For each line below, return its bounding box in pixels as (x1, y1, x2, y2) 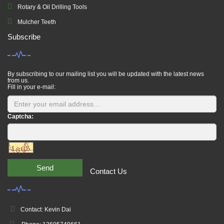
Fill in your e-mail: (7, 83, 55, 90)
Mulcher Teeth (17, 18, 56, 25)
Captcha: (7, 113, 33, 120)
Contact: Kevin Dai (17, 206, 71, 213)
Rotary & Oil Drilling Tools (17, 3, 87, 10)
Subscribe (7, 32, 40, 41)
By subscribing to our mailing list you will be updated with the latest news (7, 70, 204, 77)
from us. (7, 77, 29, 84)
